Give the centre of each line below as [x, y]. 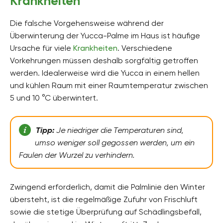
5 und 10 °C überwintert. [54, 98]
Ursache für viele [42, 48]
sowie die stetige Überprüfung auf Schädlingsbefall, [106, 212]
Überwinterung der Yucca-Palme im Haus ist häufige [105, 35]
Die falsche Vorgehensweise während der [87, 23]
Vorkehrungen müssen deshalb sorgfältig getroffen [104, 60]
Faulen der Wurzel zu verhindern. [77, 155]
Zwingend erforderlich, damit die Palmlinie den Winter [108, 187]
